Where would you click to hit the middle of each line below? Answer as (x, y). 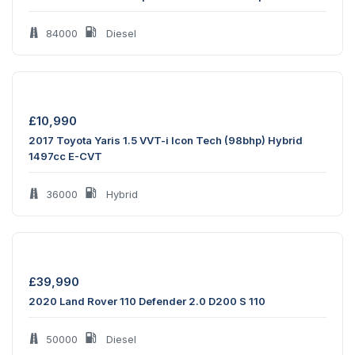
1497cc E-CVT (65, 157)
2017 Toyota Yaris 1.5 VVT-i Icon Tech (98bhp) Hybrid (166, 141)
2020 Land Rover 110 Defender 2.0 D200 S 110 (147, 302)
